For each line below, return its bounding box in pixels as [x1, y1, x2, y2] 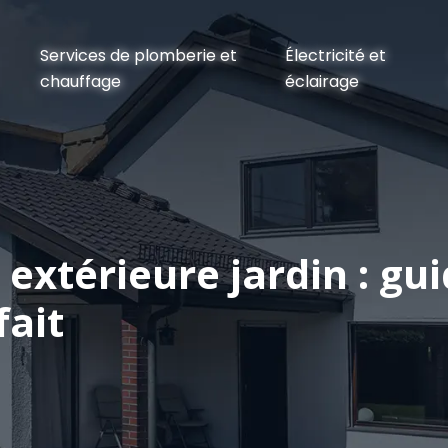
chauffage [40, 70, 122, 93]
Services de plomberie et [40, 44, 238, 67]
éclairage [284, 70, 359, 93]
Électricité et [284, 44, 386, 67]
